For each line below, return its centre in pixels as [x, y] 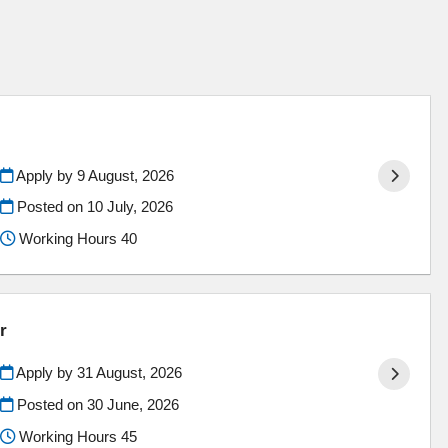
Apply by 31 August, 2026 [97, 373]
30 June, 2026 [132, 405]
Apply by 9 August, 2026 [93, 175]
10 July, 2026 [129, 207]
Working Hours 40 [75, 239]
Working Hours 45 [75, 436]
